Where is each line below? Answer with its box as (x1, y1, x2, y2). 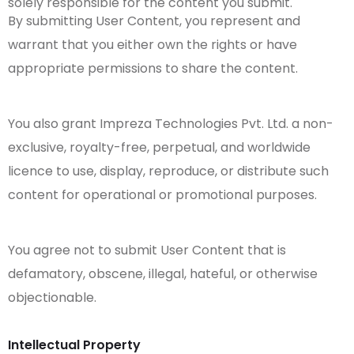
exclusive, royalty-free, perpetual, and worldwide (8, 137, 311, 156)
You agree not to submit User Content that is (8, 240, 286, 259)
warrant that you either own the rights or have (8, 35, 297, 54)
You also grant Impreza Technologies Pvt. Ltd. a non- (8, 114, 333, 133)
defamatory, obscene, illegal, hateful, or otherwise (8, 264, 318, 283)
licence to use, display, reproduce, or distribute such (8, 161, 329, 180)
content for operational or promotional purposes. (8, 185, 317, 204)
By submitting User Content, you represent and (8, 11, 300, 30)
